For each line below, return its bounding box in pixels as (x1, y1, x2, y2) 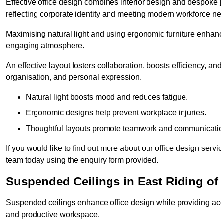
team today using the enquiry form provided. (6, 156, 158, 165)
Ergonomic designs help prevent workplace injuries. (26, 109, 206, 117)
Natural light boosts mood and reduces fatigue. (26, 93, 188, 102)
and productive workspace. (6, 210, 100, 219)
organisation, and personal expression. (6, 73, 142, 82)
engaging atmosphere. (6, 41, 84, 50)
